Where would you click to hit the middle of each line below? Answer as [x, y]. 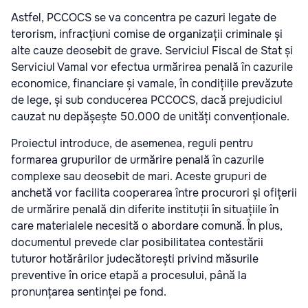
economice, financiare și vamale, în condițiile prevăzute [152, 84]
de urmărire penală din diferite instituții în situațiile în [145, 210]
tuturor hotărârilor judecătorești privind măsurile [135, 259]
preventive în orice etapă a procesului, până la [129, 276]
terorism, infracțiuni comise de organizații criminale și [147, 34]
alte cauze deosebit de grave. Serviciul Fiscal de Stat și [152, 51]
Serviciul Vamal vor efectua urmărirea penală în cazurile [152, 67]
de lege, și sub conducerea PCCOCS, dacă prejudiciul [147, 100]
